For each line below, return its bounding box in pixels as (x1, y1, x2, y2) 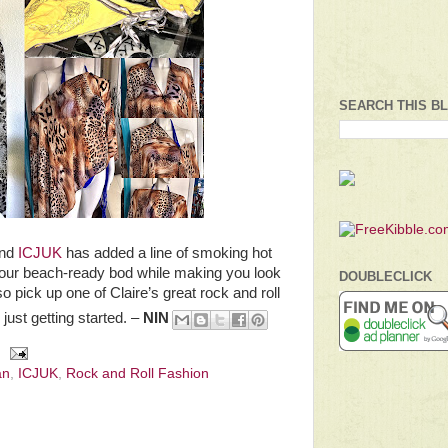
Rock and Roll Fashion (66, 366, 209, 382)
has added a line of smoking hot (62, 245, 272, 261)
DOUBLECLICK (339, 269, 432, 285)
